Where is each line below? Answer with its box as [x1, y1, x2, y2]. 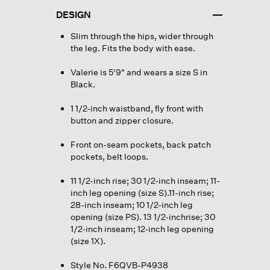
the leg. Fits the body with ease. [70, 42, 195, 53]
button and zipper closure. [70, 115, 174, 125]
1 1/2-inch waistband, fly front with [70, 102, 203, 113]
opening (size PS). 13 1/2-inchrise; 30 [70, 211, 215, 222]
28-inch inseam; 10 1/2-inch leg [70, 199, 193, 210]
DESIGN [55, 8, 91, 20]
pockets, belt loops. [70, 151, 148, 162]
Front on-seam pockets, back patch [70, 139, 211, 149]
